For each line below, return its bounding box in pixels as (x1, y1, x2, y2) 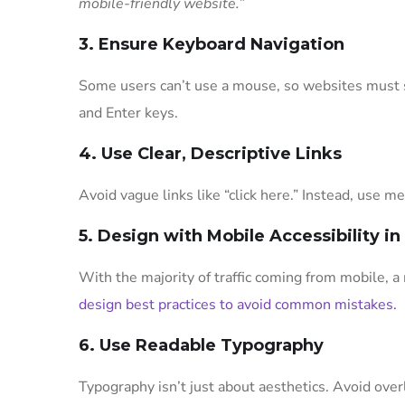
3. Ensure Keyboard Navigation (79, 33, 344, 54)
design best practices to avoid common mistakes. (79, 294, 397, 315)
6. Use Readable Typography (79, 334, 324, 355)
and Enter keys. (79, 102, 178, 123)
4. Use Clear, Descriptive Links (79, 143, 342, 164)
